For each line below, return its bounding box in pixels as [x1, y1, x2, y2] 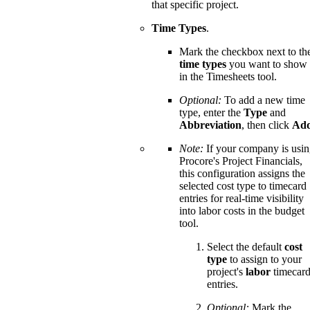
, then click [241, 119, 292, 131]
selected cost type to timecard [179, 180, 307, 192]
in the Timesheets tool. [179, 71, 277, 83]
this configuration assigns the [179, 167, 305, 180]
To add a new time [221, 94, 305, 107]
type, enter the [179, 107, 244, 119]
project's [207, 266, 246, 278]
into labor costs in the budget [179, 205, 304, 217]
